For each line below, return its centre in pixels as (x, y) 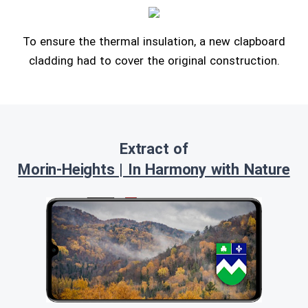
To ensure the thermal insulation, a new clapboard (154, 41)
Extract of (154, 149)
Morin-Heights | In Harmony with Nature (154, 169)
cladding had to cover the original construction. (154, 60)
